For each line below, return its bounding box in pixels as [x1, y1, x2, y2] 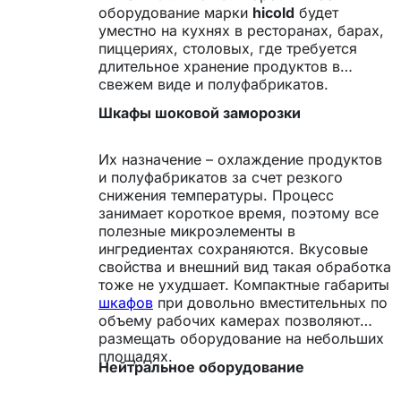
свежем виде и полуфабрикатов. [98, 74, 328, 93]
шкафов [98, 293, 153, 311]
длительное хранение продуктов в [98, 56, 340, 75]
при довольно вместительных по [153, 293, 388, 311]
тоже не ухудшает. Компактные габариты [98, 275, 389, 294]
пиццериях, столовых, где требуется [98, 38, 357, 57]
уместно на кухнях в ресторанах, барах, [98, 21, 384, 39]
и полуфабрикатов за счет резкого [98, 167, 343, 186]
